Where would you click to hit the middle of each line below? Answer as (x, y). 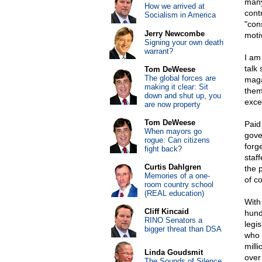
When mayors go (173, 131)
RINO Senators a (173, 220)
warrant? (158, 51)
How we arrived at (174, 6)
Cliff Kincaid (166, 211)
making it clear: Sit (176, 87)
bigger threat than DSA (183, 229)
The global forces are (180, 78)
